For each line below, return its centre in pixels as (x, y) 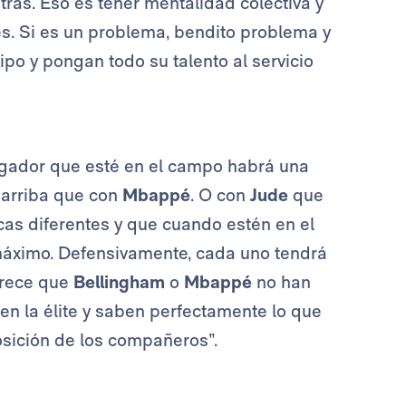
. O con (220, 195)
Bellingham (119, 282)
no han (281, 282)
